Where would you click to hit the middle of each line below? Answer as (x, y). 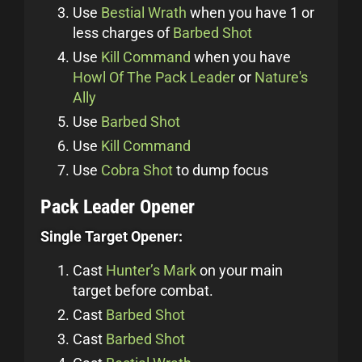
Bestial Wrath (144, 13)
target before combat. (143, 290)
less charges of (123, 33)
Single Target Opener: (112, 236)
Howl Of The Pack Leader (154, 77)
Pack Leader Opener (118, 207)
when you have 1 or (250, 13)
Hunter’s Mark (151, 270)
